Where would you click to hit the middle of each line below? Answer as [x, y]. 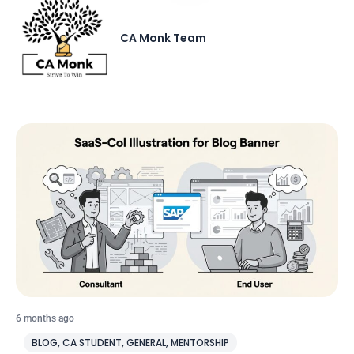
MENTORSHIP [200, 342]
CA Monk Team [164, 38]
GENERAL [146, 342]
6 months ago [45, 318]
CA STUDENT [92, 342]
